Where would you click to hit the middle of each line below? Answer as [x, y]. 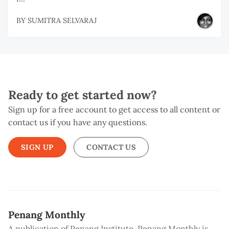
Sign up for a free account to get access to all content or [114, 110]
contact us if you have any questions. [78, 122]
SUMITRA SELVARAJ [62, 21]
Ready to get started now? [83, 95]
